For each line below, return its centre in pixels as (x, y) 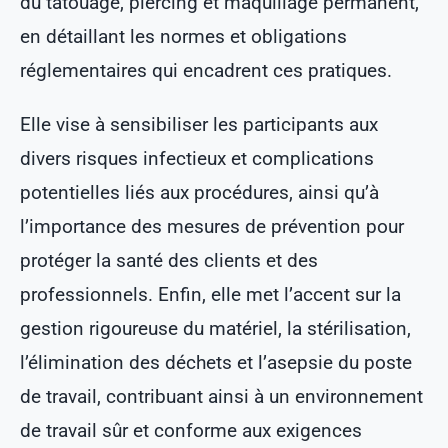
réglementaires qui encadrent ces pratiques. (205, 71)
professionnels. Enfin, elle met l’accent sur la (210, 295)
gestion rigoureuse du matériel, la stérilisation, (215, 329)
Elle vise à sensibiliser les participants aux (198, 125)
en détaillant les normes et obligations (183, 37)
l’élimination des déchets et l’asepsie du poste (215, 363)
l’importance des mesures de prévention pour (211, 227)
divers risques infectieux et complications (196, 159)
